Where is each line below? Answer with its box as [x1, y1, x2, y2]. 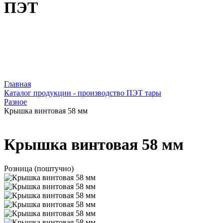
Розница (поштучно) [4, 164, 74, 173]
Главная [4, 80, 31, 89]
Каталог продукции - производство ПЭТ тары [4, 89, 161, 98]
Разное [4, 98, 27, 107]
